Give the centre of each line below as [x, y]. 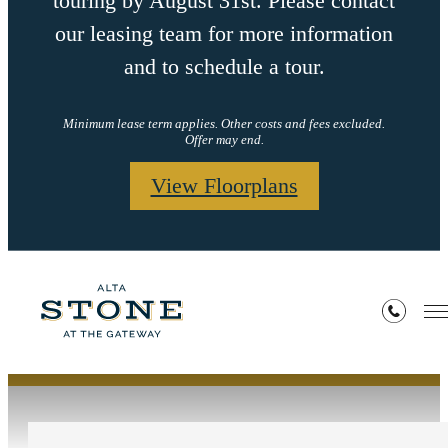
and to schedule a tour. [224, 67]
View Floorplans [224, 185]
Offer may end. [224, 139]
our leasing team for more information [224, 34]
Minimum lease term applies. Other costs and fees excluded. [224, 123]
